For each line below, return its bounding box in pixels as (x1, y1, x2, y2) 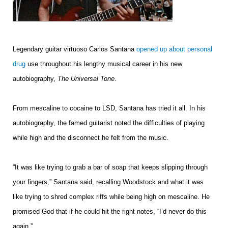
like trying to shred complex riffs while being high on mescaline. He (13, 192, 210, 201)
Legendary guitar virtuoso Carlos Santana (13, 45, 136, 53)
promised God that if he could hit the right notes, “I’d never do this (13, 207, 207, 215)
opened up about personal (136, 45, 212, 53)
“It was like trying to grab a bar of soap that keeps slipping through (13, 163, 208, 171)
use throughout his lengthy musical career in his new (25, 60, 182, 68)
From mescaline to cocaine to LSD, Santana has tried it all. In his (13, 104, 206, 112)
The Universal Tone (55, 74, 115, 82)
